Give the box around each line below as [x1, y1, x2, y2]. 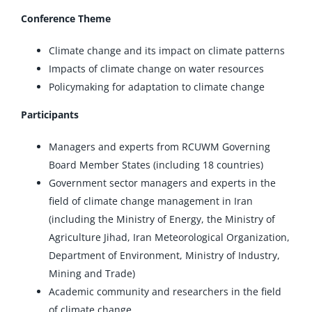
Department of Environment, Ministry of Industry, [48, 248, 280, 262]
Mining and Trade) [48, 266, 135, 280]
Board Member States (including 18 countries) [48, 157, 263, 171]
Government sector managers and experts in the [48, 175, 276, 189]
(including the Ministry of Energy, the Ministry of [48, 212, 275, 226]
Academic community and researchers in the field [48, 284, 281, 298]
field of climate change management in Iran [48, 194, 253, 208]
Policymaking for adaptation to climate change [48, 79, 265, 93]
